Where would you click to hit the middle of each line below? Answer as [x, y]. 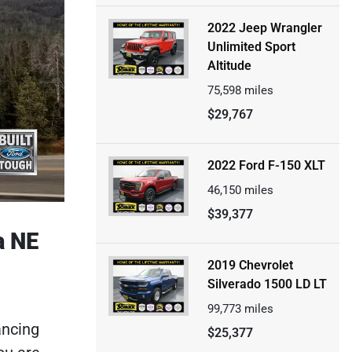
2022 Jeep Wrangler [264, 28]
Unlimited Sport [251, 47]
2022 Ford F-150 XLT [266, 165]
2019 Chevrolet [250, 265]
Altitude [229, 66]
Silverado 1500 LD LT [267, 284]
